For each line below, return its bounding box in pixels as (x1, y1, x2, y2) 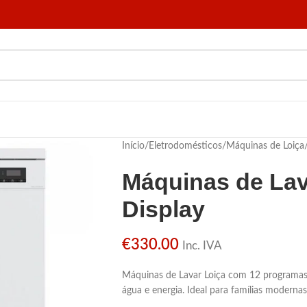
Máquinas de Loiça (225, 141, 304, 151)
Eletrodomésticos (148, 141, 222, 151)
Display (121, 196, 205, 222)
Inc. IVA (182, 240, 222, 251)
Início (121, 141, 145, 151)
